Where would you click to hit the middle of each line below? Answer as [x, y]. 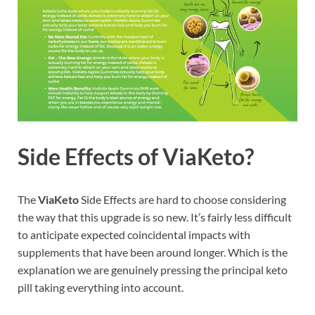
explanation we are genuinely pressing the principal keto [153, 270]
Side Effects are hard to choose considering [182, 200]
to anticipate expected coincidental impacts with [134, 235]
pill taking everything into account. [101, 288]
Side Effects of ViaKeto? [136, 156]
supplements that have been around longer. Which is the [153, 252]
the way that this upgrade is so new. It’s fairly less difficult [155, 217]
